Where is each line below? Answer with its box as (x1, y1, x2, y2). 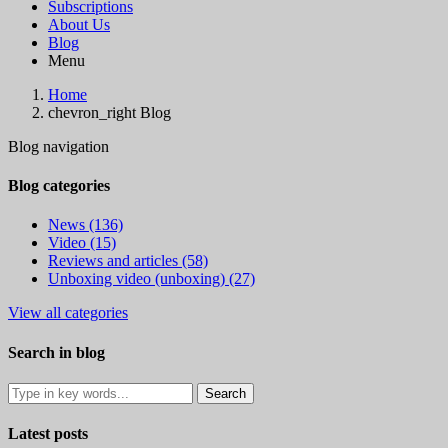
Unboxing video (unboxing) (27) (48, 270, 255, 288)
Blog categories (8, 177, 110, 195)
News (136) (48, 216, 123, 234)
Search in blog (8, 343, 105, 361)
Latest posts (8, 425, 88, 443)
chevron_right (48, 103, 136, 121)
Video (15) (48, 234, 116, 252)
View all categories (8, 304, 128, 322)
